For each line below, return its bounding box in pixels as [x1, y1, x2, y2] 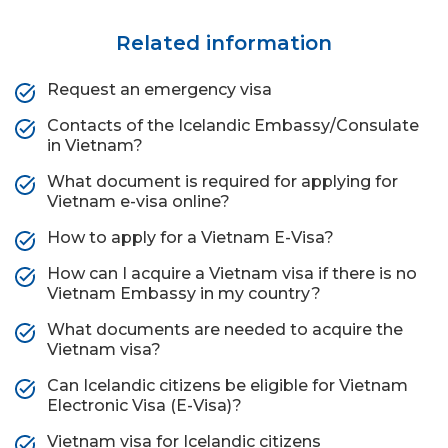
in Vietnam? [47, 136, 143, 155]
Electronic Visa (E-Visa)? [47, 396, 242, 415]
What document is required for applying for [47, 172, 398, 191]
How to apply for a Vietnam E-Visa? [47, 228, 334, 247]
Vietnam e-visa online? [47, 192, 230, 211]
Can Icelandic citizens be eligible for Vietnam [47, 376, 408, 395]
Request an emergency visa [47, 80, 272, 99]
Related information [116, 31, 332, 55]
